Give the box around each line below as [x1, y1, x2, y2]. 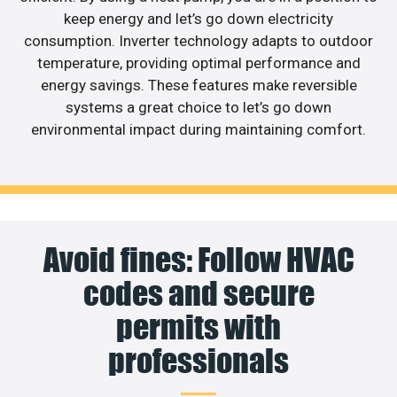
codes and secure [82, 274, 315, 314]
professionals [108, 341, 289, 381]
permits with [116, 307, 281, 347]
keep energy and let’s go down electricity [64, 9, 333, 27]
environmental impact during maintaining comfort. [31, 120, 366, 138]
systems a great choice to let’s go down [66, 97, 331, 116]
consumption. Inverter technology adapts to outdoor [24, 31, 373, 50]
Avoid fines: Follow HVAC [43, 240, 354, 280]
